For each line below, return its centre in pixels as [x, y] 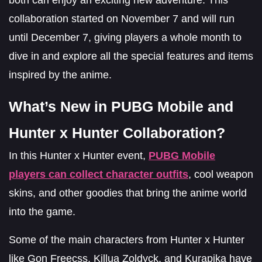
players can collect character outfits [99, 174]
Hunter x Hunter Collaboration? [117, 132]
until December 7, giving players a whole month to [125, 37]
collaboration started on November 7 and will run [122, 18]
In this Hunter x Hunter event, [79, 155]
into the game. [42, 211]
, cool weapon [221, 174]
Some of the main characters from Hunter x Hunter [127, 239]
